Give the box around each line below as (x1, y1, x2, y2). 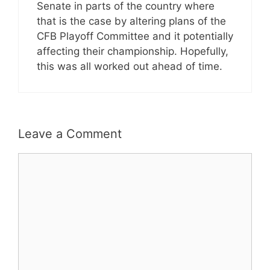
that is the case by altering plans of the (37, 15, 226, 27)
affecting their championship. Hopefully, (37, 45, 228, 57)
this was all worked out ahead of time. (37, 60, 222, 72)
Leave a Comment (18, 126, 122, 141)
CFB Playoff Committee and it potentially (37, 30, 233, 42)
